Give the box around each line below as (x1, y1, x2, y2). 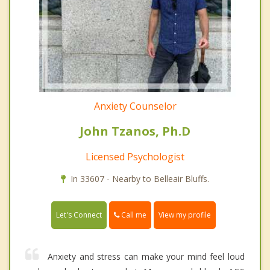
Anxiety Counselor (93, 99, 177, 113)
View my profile (159, 210, 211, 221)
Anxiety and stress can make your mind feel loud (48, 251, 245, 263)
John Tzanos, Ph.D (80, 123, 190, 140)
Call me (119, 210, 146, 221)
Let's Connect (56, 210, 102, 221)
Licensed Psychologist (86, 150, 184, 164)
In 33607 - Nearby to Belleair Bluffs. (71, 173, 209, 185)
